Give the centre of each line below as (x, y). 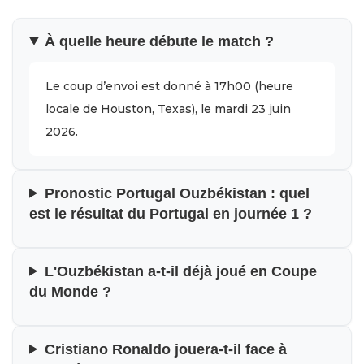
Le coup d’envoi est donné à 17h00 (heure (169, 86)
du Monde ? (70, 291)
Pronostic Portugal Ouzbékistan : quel (178, 193)
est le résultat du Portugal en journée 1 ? (171, 213)
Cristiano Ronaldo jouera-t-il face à (166, 349)
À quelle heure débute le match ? (160, 41)
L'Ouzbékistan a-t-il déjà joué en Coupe (181, 271)
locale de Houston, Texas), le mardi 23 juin (168, 108)
